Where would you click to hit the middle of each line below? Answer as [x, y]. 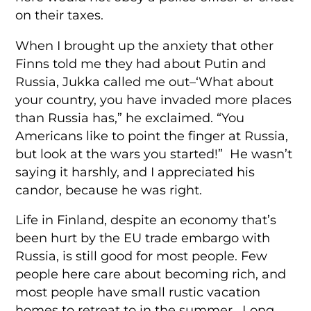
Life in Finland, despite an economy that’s [146, 220]
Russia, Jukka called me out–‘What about [145, 81]
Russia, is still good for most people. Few [142, 256]
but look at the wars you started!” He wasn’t [154, 153]
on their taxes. [60, 15]
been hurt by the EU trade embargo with [143, 238]
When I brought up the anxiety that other [145, 45]
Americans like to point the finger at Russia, [152, 135]
